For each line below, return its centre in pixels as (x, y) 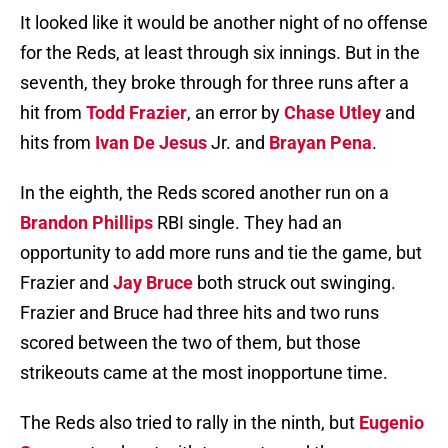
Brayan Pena (320, 143)
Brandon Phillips (86, 223)
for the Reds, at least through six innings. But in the (220, 53)
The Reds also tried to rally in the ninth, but (189, 423)
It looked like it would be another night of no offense (224, 23)
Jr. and (238, 143)
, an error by (235, 113)
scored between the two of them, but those (190, 343)
